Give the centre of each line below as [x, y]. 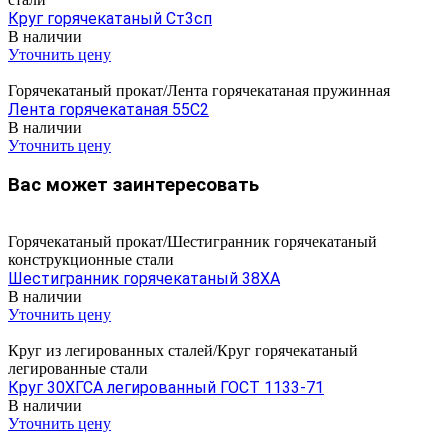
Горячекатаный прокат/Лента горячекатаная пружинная [199, 91]
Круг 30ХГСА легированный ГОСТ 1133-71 [166, 387]
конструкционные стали [91, 259]
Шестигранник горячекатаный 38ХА [144, 278]
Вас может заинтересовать [133, 184]
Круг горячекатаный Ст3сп [110, 19]
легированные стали [78, 368]
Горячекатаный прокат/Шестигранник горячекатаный [192, 241]
